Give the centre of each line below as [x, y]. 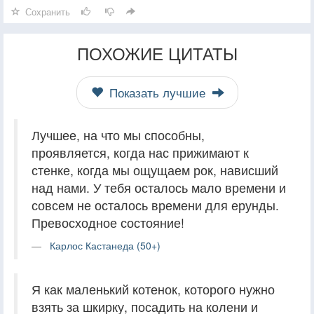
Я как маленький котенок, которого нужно [153, 289]
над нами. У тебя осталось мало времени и [159, 187]
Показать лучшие [157, 92]
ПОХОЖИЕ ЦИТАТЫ [157, 53]
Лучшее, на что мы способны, [118, 135]
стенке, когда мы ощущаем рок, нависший [155, 170]
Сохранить [48, 11]
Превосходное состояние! [108, 222]
